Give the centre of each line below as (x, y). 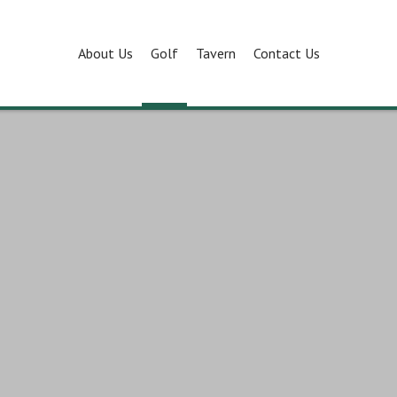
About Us (105, 53)
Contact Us (286, 53)
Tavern (215, 53)
